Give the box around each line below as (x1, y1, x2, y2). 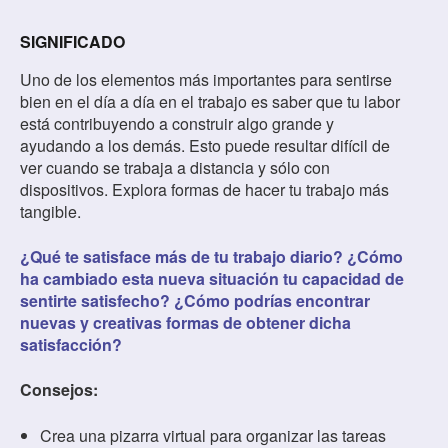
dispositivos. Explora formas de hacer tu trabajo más (20, 178, 389, 202)
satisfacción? (20, 333, 122, 357)
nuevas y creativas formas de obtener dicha (20, 311, 351, 335)
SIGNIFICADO (20, 30, 125, 54)
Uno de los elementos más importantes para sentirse (20, 68, 392, 92)
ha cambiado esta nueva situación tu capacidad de (20, 267, 404, 291)
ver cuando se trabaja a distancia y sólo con (20, 156, 330, 180)
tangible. (20, 200, 81, 224)
